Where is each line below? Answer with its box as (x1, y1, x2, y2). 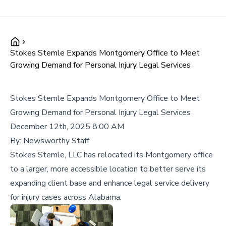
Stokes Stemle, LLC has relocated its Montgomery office (10, 149, 213, 160)
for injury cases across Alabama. (10, 192, 122, 203)
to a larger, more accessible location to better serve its (10, 163, 206, 175)
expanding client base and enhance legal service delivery (10, 178, 209, 189)
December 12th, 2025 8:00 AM (10, 121, 124, 132)
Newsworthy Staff (23, 135, 89, 146)
